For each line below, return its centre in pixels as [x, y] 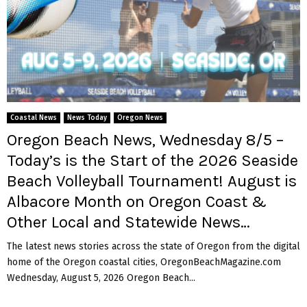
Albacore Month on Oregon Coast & [137, 201]
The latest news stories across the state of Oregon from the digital [153, 246]
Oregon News [140, 118]
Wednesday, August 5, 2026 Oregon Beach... [101, 278]
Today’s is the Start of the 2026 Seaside [152, 160]
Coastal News [34, 118]
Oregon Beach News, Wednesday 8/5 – [145, 139]
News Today [87, 118]
